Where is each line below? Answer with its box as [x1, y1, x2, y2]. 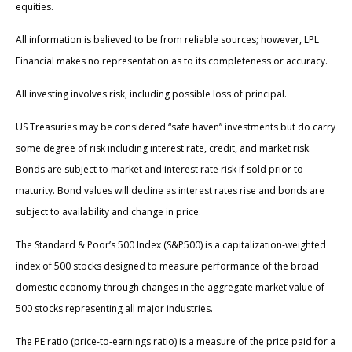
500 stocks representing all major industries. [16, 302, 213, 316]
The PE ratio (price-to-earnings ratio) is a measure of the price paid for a [16, 335, 335, 349]
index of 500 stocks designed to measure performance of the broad [16, 259, 319, 273]
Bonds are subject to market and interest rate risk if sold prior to [16, 163, 303, 177]
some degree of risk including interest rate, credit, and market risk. [16, 141, 311, 156]
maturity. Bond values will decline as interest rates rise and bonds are [16, 184, 324, 198]
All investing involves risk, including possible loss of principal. [16, 87, 287, 101]
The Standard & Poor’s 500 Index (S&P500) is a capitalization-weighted [16, 238, 326, 252]
